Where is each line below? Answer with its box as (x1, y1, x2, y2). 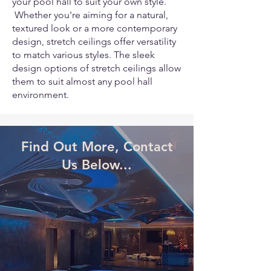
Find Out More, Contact (21, 139, 173, 155)
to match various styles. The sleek (12, 49, 155, 60)
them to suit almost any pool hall (12, 76, 152, 87)
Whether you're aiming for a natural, (12, 9, 168, 21)
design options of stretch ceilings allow (12, 62, 181, 74)
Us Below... (62, 157, 132, 173)
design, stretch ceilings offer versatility (12, 36, 176, 47)
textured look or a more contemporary (12, 22, 177, 34)
